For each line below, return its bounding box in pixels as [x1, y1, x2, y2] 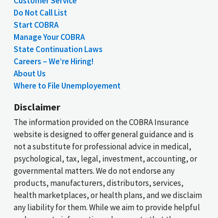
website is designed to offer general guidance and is [14, 129, 194, 140]
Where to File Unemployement [14, 80, 121, 91]
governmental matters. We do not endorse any [14, 165, 175, 177]
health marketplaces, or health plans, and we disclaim [14, 190, 202, 201]
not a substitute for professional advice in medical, [14, 141, 191, 152]
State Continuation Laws [14, 44, 103, 55]
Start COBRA [14, 19, 58, 31]
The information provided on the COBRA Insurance [14, 117, 189, 128]
